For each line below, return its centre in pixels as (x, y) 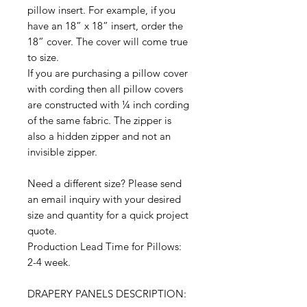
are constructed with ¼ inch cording (108, 105)
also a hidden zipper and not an (99, 136)
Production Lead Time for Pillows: (105, 247)
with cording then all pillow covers (105, 89)
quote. (42, 231)
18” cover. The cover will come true (108, 42)
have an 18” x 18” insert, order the (105, 26)
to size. (43, 58)
